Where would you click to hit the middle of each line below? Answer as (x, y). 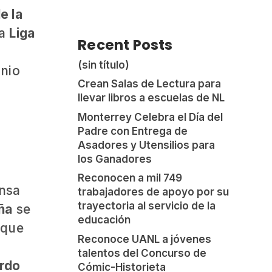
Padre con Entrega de (133, 131)
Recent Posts (125, 45)
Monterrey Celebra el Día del (151, 117)
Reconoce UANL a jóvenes (145, 239)
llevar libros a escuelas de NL (151, 98)
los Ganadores (115, 159)
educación (104, 220)
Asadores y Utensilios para (147, 145)
